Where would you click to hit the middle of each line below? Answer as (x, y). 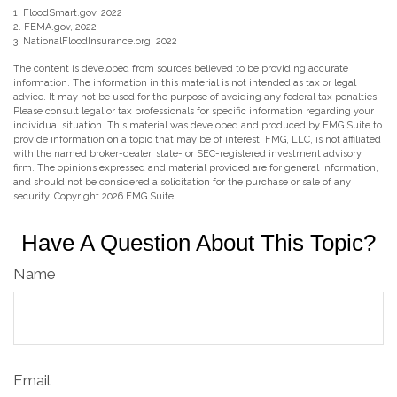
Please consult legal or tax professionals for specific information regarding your (194, 112)
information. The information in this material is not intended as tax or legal (185, 83)
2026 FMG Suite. (139, 197)
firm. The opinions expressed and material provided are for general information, (196, 168)
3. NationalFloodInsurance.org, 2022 (95, 42)
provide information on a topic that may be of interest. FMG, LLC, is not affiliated (197, 140)
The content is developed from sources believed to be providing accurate (181, 69)
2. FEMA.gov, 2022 (55, 27)
